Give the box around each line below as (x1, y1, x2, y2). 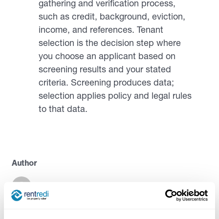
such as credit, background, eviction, (39, 11, 185, 22)
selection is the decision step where (39, 37, 181, 48)
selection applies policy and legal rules (39, 90, 192, 101)
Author (12, 158, 37, 168)
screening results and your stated (39, 64, 171, 75)
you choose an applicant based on (39, 50, 175, 62)
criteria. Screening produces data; (39, 77, 174, 88)
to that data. (39, 103, 88, 114)
